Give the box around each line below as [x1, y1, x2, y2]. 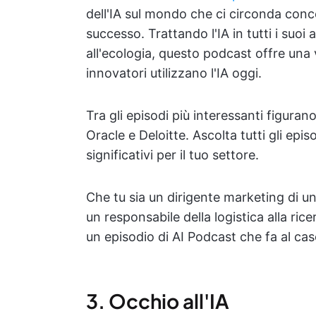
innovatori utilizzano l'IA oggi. [86, 66, 262, 81]
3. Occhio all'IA [86, 288, 229, 314]
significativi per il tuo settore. [86, 147, 259, 163]
